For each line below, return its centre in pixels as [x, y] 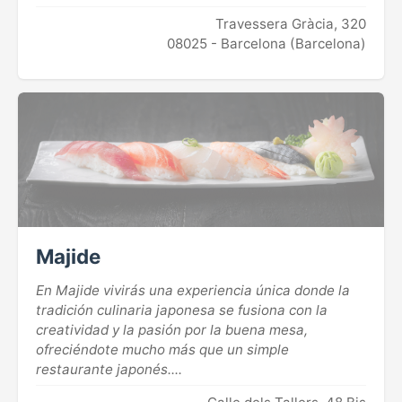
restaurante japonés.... [109, 369]
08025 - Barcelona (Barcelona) [267, 43]
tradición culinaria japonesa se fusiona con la [182, 310]
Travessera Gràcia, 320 [291, 23]
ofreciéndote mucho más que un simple [162, 349]
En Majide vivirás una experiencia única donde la [193, 290]
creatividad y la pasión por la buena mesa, [172, 329]
